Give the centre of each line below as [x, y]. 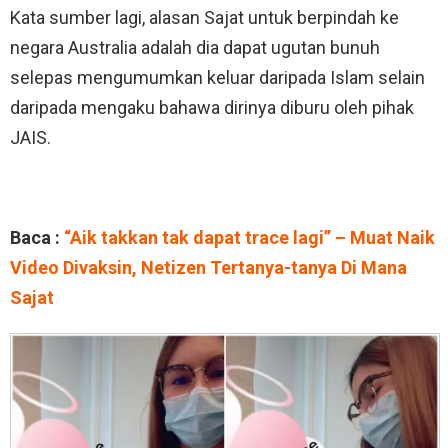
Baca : [37, 238]
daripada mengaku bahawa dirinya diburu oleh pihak [212, 108]
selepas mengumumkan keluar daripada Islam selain [217, 78]
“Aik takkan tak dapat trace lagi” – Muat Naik [249, 238]
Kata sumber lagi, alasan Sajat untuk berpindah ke [204, 18]
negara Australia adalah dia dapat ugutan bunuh [195, 48]
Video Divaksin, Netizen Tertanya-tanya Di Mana [208, 268]
